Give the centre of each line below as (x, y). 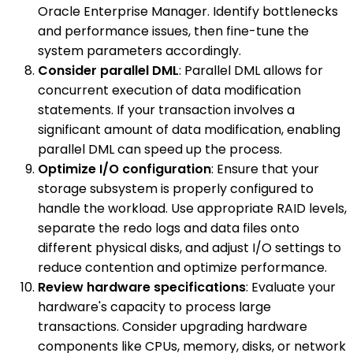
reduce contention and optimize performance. (182, 267)
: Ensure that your (265, 169)
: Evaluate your (291, 287)
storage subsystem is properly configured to (176, 188)
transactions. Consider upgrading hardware (173, 326)
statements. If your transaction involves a (166, 110)
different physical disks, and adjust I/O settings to (190, 247)
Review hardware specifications (142, 287)
